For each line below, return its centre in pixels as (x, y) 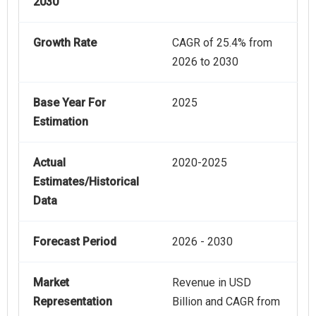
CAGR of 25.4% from (222, 43)
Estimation (61, 122)
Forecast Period (75, 242)
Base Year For (69, 103)
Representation (73, 302)
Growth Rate (65, 43)
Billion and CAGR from (226, 302)
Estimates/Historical (86, 182)
